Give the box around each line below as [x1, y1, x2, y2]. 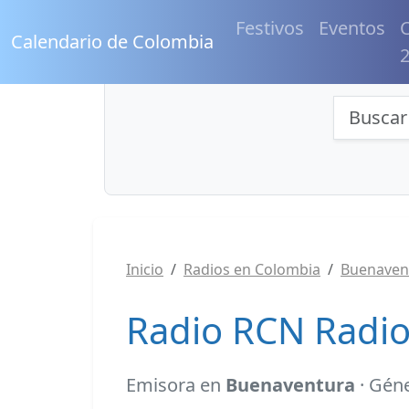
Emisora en [126, 372, 225, 397]
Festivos [236, 16, 304, 40]
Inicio [126, 259, 163, 279]
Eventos [319, 16, 385, 40]
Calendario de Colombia [11, 29, 214, 54]
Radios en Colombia [184, 259, 320, 279]
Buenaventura [225, 372, 355, 397]
